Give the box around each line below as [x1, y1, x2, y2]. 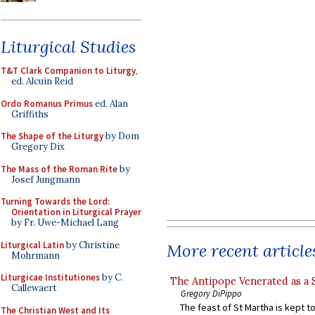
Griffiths [11, 108, 49, 120]
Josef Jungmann [11, 173, 80, 186]
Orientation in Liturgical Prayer [11, 206, 141, 218]
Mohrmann [11, 249, 60, 262]
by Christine [64, 238, 120, 251]
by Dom [103, 130, 139, 142]
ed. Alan [93, 97, 128, 110]
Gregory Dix [11, 141, 65, 153]
